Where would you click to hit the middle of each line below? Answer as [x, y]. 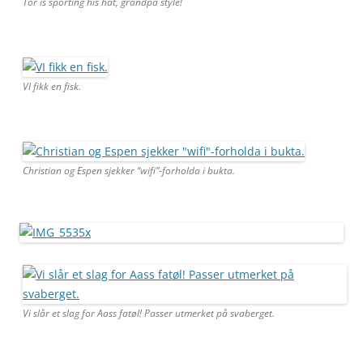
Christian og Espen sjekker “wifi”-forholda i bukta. [129, 170]
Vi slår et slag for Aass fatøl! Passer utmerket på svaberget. [149, 313]
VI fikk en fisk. [52, 86]
